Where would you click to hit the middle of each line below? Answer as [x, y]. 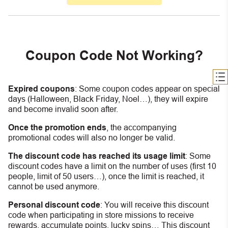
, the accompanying [141, 127]
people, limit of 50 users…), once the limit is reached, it [106, 176]
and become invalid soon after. [63, 109]
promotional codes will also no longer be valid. [92, 137]
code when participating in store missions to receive [101, 215]
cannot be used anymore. [54, 186]
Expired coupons [41, 89]
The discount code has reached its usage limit [97, 156]
